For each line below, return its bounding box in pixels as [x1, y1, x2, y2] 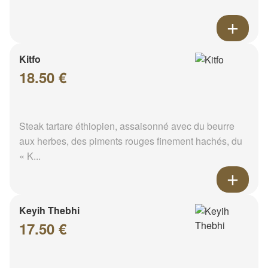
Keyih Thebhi [19, 203, 80, 217]
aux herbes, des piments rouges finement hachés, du [19, 133, 242, 148]
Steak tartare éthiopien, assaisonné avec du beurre [19, 118, 234, 133]
